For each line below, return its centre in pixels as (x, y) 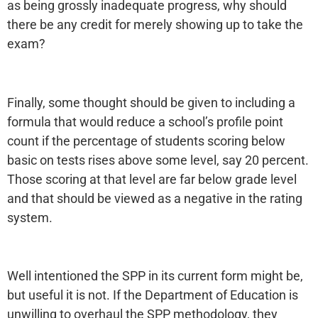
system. (30, 217)
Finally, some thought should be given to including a (151, 102)
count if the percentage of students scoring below (146, 141)
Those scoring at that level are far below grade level (152, 179)
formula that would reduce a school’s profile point (145, 121)
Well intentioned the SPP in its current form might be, (155, 276)
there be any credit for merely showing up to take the (155, 24)
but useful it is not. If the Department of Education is (153, 295)
